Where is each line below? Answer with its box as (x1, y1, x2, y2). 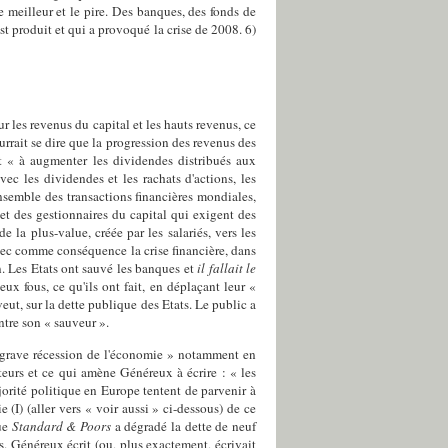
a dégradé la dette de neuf (110, 416, 257, 435)
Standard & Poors (11, 416, 111, 435)
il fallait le (197, 259, 257, 278)
